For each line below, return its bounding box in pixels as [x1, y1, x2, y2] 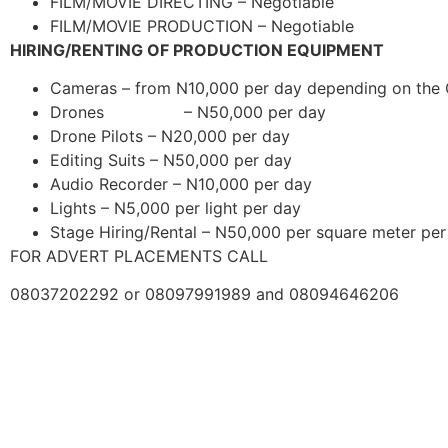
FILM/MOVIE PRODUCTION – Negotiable [50, 15, 354, 36]
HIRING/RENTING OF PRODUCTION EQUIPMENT [10, 39, 384, 60]
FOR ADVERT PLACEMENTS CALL [10, 246, 268, 267]
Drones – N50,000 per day [50, 102, 326, 123]
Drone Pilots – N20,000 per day [50, 126, 290, 147]
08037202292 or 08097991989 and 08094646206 [10, 284, 399, 305]
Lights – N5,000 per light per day [50, 198, 301, 219]
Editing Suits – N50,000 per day [50, 150, 292, 171]
